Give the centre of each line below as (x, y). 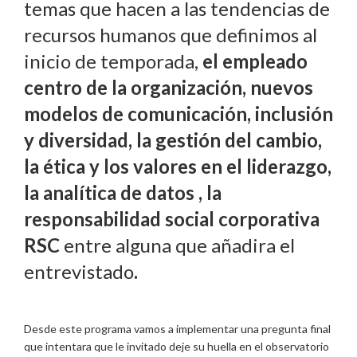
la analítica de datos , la (123, 193)
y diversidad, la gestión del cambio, (173, 140)
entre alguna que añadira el (179, 245)
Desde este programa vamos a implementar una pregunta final (177, 328)
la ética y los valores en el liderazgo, (178, 167)
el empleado (255, 61)
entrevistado (79, 272)
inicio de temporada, (113, 61)
